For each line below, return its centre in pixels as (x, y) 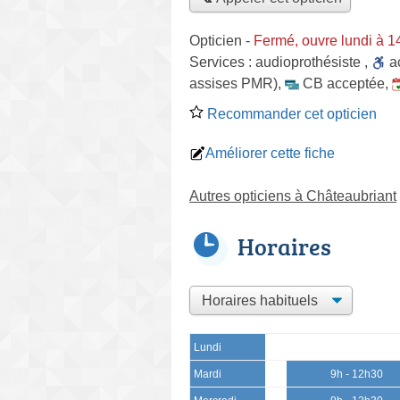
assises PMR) (233, 83)
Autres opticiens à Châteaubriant (293, 196)
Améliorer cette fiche (270, 153)
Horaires (284, 246)
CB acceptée (344, 83)
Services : (222, 62)
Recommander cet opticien (290, 113)
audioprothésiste (308, 62)
